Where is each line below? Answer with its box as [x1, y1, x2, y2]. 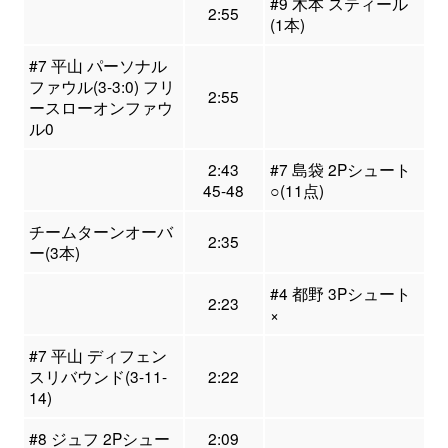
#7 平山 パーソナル [28, 54, 167, 77]
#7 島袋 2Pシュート [269, 158, 411, 181]
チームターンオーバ [28, 220, 173, 243]
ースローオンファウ [28, 96, 173, 119]
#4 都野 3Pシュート [269, 282, 411, 305]
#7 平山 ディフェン [28, 344, 167, 367]
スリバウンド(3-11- [28, 365, 167, 388]
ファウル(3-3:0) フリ [28, 75, 175, 98]
